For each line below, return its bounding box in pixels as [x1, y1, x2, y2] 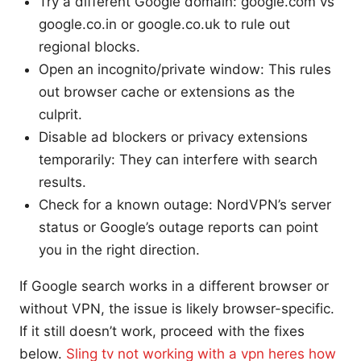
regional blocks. [39, 38, 140, 55]
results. [39, 173, 86, 190]
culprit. [39, 106, 82, 122]
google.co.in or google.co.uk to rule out [39, 15, 290, 32]
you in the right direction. [39, 241, 200, 258]
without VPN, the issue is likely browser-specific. [19, 300, 334, 317]
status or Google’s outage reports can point [39, 218, 318, 235]
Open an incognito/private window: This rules [39, 60, 331, 77]
